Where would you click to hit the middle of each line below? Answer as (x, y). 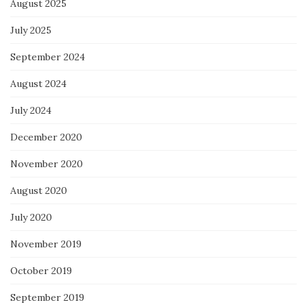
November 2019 (46, 244)
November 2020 (47, 164)
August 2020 (39, 191)
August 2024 (38, 84)
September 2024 (48, 57)
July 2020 (31, 217)
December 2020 (46, 137)
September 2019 (47, 297)
